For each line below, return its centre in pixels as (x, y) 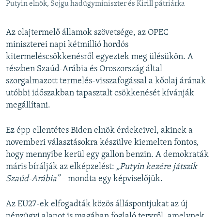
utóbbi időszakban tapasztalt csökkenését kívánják (100, 93)
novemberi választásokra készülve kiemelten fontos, (102, 143)
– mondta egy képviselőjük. (111, 179)
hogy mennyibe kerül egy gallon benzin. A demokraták (107, 155)
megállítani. (28, 105)
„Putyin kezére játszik (157, 167)
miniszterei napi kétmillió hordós (67, 45)
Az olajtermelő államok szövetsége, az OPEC (87, 33)
